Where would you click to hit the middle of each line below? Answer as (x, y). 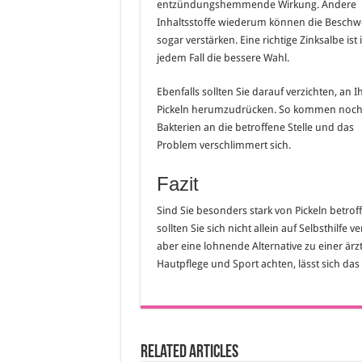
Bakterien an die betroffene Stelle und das (255, 128)
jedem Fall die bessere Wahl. (223, 58)
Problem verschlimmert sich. (223, 145)
